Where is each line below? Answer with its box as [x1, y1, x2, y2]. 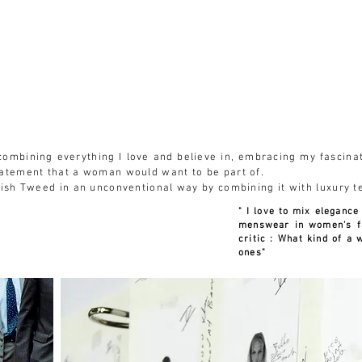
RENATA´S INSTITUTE [221, 35, 310, 46]
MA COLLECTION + [23, 35, 98, 46]
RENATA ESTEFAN [57, 99, 260, 119]
